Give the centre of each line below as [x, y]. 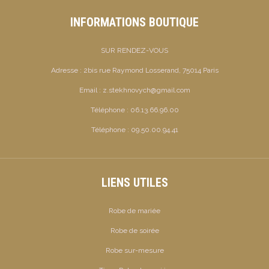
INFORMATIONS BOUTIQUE [134, 22]
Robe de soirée [134, 230]
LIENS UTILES [134, 182]
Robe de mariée [134, 210]
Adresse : [67, 70]
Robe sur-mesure [134, 250]
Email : [91, 90]
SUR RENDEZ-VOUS [134, 50]
